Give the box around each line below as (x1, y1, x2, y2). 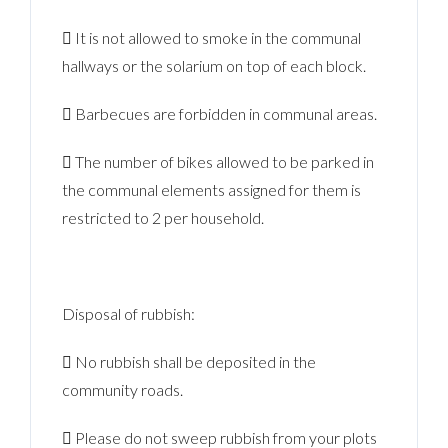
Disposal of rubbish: (62, 303, 196, 323)
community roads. (62, 379, 184, 399)
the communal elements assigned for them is (62, 179, 362, 199)
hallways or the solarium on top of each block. (62, 55, 367, 75)
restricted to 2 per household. (62, 207, 265, 227)
